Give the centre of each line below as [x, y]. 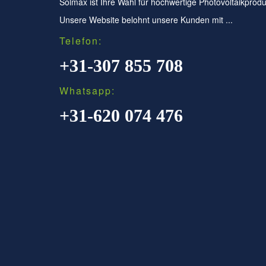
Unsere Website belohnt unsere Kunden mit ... [146, 19]
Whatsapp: [87, 90]
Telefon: [81, 40]
